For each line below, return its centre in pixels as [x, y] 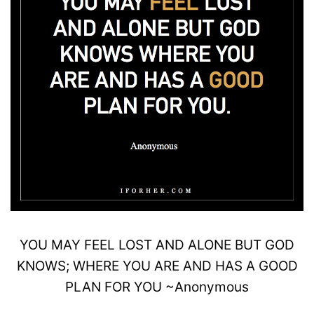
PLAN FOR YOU [115, 287]
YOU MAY [52, 245]
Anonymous [212, 287]
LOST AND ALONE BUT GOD [205, 245]
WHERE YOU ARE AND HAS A [165, 266]
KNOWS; [45, 266]
